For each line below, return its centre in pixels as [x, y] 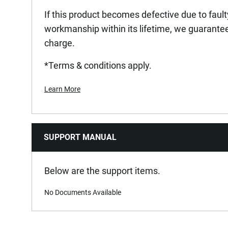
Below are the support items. [102, 171]
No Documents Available [83, 193]
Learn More [62, 89]
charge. [60, 43]
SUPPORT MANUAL [80, 137]
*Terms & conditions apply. [98, 66]
